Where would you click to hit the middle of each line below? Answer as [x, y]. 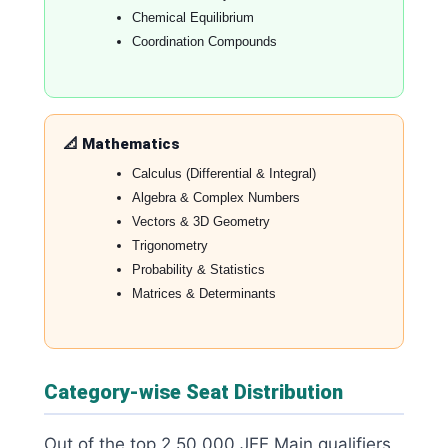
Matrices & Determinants [204, 293]
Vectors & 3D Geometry [201, 221]
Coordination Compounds [204, 42]
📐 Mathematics [121, 143]
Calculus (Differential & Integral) [224, 173]
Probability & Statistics [198, 269]
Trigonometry [170, 245]
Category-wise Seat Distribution [193, 392]
